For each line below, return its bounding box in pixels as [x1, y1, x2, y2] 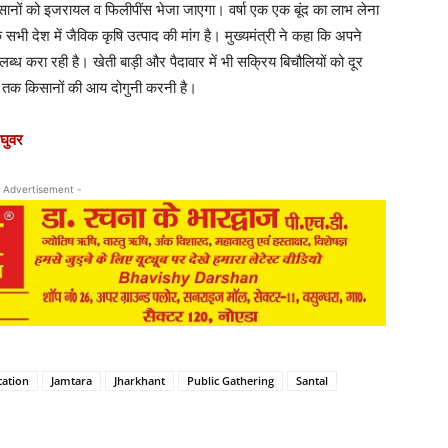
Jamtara [51, 373, 92, 389]
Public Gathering [187, 373, 274, 389]
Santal [296, 373, 328, 389]
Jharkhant [114, 373, 165, 389]
